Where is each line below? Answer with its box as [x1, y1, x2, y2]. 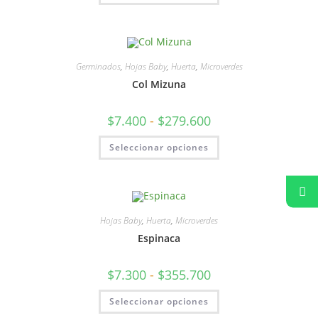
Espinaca [138, 231, 180, 246]
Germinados [75, 60, 121, 72]
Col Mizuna [132, 77, 186, 91]
